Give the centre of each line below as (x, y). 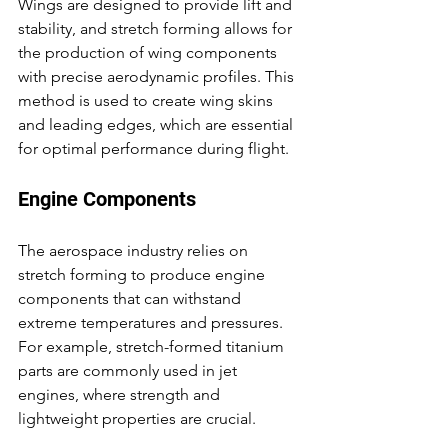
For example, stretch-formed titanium (153, 346)
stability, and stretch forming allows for (157, 28)
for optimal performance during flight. (153, 148)
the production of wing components (149, 52)
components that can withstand (131, 298)
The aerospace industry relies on (135, 250)
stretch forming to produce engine (143, 274)
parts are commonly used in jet (129, 370)
